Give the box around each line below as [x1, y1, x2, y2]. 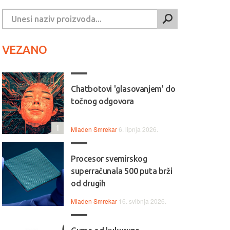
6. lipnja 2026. [119, 125, 158, 133]
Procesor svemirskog [71, 154, 147, 163]
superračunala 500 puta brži [71, 166, 172, 176]
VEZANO [2, 43, 47, 56]
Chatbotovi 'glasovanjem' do [71, 84, 176, 93]
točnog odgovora [71, 97, 134, 106]
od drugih [71, 179, 106, 188]
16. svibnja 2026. [119, 197, 166, 205]
